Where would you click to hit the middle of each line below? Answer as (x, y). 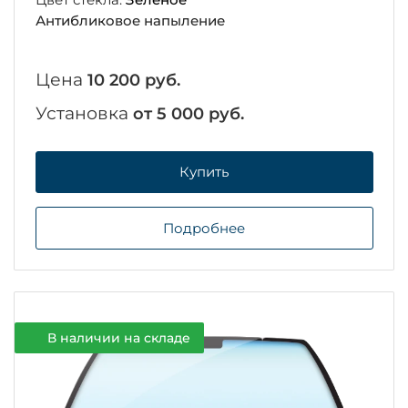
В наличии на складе (118, 338)
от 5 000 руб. (188, 113)
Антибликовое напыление (130, 20)
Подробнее (204, 228)
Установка (84, 113)
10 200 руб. (133, 80)
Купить (204, 172)
